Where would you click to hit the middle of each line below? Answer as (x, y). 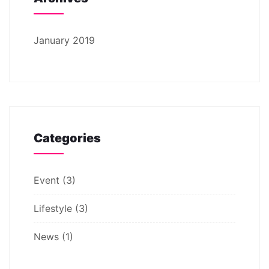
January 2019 (64, 40)
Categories (67, 138)
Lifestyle (53, 208)
